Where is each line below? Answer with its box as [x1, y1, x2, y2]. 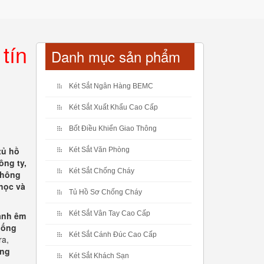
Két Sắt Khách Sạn [69, 252, 129, 260]
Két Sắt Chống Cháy [69, 167, 134, 175]
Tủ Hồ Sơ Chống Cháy [69, 188, 142, 196]
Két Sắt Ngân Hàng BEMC [69, 82, 153, 90]
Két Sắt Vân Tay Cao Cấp [69, 209, 150, 217]
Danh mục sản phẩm [51, 46, 180, 67]
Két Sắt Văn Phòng [69, 146, 130, 154]
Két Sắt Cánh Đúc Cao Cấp [69, 230, 157, 239]
